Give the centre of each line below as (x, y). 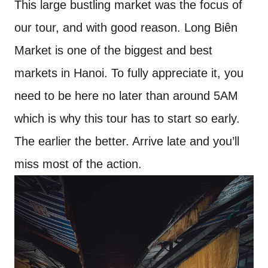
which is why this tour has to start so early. (127, 118)
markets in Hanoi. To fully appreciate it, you (129, 73)
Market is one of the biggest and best (113, 50)
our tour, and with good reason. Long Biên (126, 27)
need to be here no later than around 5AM (126, 95)
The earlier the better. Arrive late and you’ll (127, 141)
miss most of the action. (78, 164)
